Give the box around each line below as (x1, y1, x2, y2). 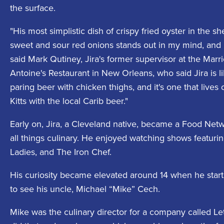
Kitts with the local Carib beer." (10, 94, 128, 108)
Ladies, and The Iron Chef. (10, 145, 111, 159)
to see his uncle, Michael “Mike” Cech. (10, 182, 160, 196)
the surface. (10, 1, 55, 15)
